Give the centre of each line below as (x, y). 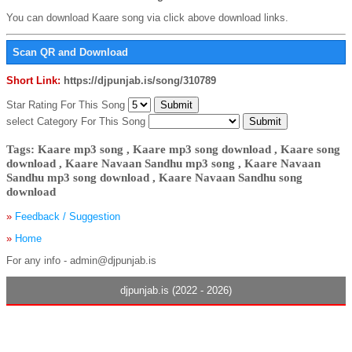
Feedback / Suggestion (68, 216)
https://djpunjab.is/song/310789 (140, 81)
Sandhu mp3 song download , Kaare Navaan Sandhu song (154, 177)
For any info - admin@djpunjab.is (81, 260)
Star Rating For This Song (67, 105)
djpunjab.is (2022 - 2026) (176, 290)
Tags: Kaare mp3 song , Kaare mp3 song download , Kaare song (173, 148)
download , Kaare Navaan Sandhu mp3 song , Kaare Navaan (163, 163)
